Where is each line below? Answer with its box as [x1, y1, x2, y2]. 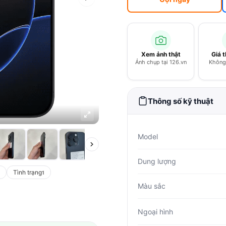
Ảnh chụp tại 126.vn [135, 59, 187, 66]
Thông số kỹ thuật [148, 96, 213, 106]
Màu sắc [138, 182, 165, 190]
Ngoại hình [138, 207, 173, 216]
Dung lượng [138, 157, 176, 165]
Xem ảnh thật [141, 50, 181, 58]
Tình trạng [13, 168, 42, 176]
